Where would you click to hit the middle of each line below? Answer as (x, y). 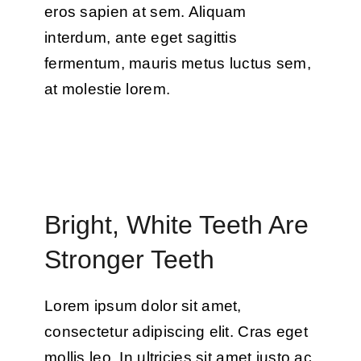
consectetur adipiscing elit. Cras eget (176, 331)
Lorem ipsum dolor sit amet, (143, 305)
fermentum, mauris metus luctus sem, (177, 64)
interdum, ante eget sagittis (140, 38)
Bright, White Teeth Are (176, 224)
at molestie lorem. (107, 89)
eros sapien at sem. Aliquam (145, 12)
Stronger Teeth (129, 259)
